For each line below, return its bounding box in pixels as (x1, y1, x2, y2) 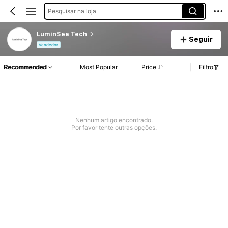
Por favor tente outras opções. (71, 124, 157, 132)
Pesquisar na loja (47, 7, 96, 15)
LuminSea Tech (36, 30, 87, 38)
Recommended (4, 63, 46, 71)
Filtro (199, 63, 213, 71)
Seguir (188, 35, 213, 43)
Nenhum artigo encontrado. (75, 116, 153, 124)
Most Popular (80, 63, 118, 71)
